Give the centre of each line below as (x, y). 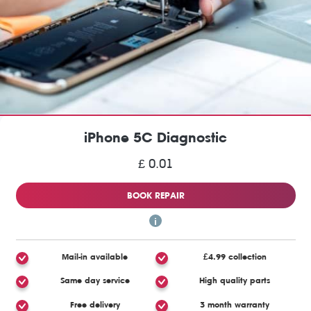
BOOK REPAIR (155, 195)
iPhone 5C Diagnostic (155, 137)
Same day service (95, 281)
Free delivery (95, 304)
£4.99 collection (235, 257)
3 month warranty (235, 304)
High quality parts (235, 281)
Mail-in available (95, 257)
